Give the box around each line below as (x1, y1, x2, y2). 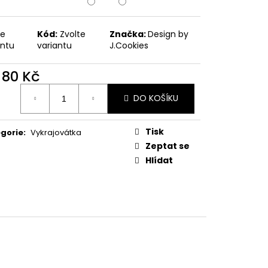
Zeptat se (145, 139, 190, 152)
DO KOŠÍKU (133, 92, 178, 105)
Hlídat (145, 154, 173, 166)
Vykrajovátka (31, 126, 81, 138)
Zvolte (60, 28, 86, 40)
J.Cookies (109, 39, 149, 51)
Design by (148, 28, 189, 40)
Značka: (109, 28, 148, 40)
